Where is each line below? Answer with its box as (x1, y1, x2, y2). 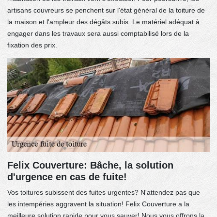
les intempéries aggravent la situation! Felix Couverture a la (7, 200, 189, 208)
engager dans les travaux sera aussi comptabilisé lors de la (7, 29, 189, 37)
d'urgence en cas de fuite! (7, 171, 127, 182)
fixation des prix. (7, 41, 57, 49)
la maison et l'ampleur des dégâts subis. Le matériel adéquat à (7, 17, 200, 26)
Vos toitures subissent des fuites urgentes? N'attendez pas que (7, 188, 200, 196)
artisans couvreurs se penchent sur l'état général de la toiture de (7, 6, 205, 14)
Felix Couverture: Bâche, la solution (7, 159, 173, 170)
